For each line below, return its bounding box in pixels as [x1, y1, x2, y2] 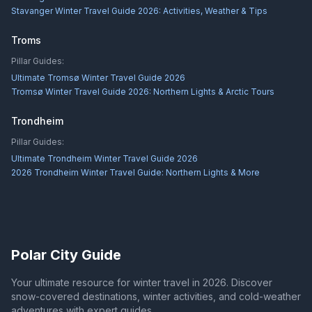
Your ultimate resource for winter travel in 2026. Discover [11, 276, 272, 288]
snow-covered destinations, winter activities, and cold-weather [11, 290, 301, 302]
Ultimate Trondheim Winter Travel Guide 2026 [11, 153, 198, 164]
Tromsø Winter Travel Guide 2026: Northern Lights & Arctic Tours [11, 86, 274, 97]
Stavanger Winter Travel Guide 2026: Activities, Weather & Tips [11, 6, 267, 16]
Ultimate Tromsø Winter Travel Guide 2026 [11, 72, 185, 83]
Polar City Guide [11, 247, 121, 263]
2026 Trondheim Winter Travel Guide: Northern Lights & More [11, 167, 260, 178]
